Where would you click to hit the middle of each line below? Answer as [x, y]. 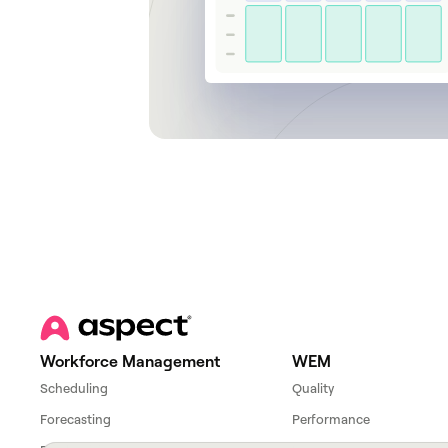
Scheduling [74, 387]
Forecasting [76, 418]
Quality [313, 387]
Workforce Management [130, 360]
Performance [331, 418]
